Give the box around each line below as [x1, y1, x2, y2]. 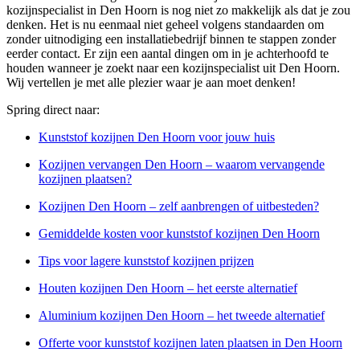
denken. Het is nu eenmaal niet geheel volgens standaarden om [6, 18, 324, 32]
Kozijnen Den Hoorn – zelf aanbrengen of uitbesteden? [39, 199, 319, 214]
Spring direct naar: [6, 103, 100, 117]
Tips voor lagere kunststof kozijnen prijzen [39, 254, 254, 268]
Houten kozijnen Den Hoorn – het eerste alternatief [39, 281, 297, 296]
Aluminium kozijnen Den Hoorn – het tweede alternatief [39, 309, 325, 323]
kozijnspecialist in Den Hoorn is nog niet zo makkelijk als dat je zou [6, 3, 350, 18]
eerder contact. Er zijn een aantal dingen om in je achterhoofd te [6, 47, 329, 61]
